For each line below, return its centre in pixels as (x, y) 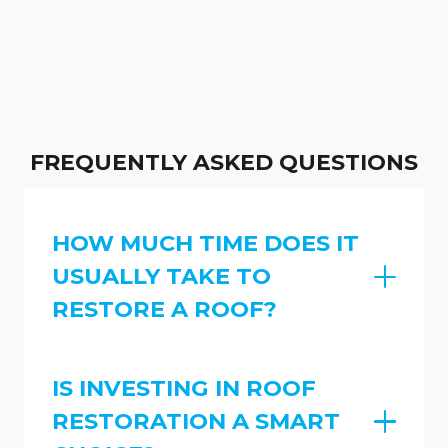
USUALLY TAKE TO (161, 276)
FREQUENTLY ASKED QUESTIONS (224, 162)
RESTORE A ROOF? (164, 309)
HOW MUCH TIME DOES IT (205, 243)
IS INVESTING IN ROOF (184, 387)
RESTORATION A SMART (196, 420)
